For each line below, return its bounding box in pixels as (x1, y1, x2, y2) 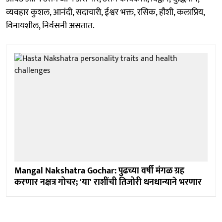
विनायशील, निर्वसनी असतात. (6, 18, 95, 33)
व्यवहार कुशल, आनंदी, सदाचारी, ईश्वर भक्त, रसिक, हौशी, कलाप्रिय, (6, 4, 205, 20)
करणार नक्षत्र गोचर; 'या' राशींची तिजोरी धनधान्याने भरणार (14, 174, 202, 190)
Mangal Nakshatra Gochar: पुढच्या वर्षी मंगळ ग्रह (14, 163, 184, 178)
